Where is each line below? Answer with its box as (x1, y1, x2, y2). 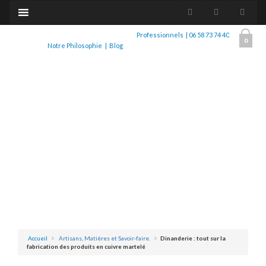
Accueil (28, 235, 47, 242)
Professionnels (136, 31, 183, 39)
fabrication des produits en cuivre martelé (27, 243, 145, 250)
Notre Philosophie (47, 42, 103, 49)
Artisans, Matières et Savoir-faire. (59, 235, 150, 242)
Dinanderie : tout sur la (157, 235, 226, 242)
